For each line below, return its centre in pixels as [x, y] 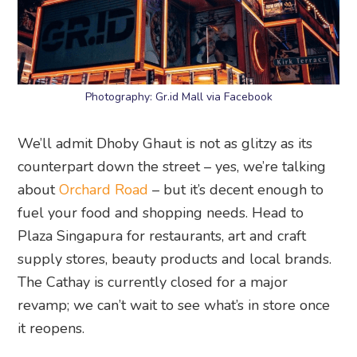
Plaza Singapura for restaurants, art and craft [162, 236]
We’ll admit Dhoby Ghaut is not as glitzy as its [165, 144]
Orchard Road [104, 190]
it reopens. [51, 329]
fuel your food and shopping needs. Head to [161, 213]
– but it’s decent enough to [236, 190]
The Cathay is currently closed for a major [153, 282]
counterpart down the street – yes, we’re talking [172, 167]
